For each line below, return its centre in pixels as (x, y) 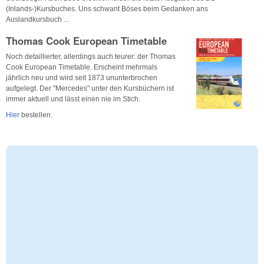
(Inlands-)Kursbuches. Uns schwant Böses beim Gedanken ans (107, 9)
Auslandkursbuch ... (37, 19)
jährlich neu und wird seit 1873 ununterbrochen (82, 77)
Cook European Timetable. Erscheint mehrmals (82, 67)
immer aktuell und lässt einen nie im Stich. (73, 99)
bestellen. (36, 115)
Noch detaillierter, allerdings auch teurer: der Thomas (91, 56)
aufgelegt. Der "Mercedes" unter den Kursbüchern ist (90, 88)
